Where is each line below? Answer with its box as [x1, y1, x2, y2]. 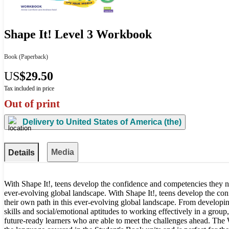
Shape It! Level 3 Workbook [4, 28, 152, 41]
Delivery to [22, 118, 64, 127]
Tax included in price [4, 84, 54, 92]
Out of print [4, 97, 60, 110]
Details [8, 148, 35, 157]
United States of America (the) [64, 118, 181, 127]
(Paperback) [17, 53, 48, 60]
